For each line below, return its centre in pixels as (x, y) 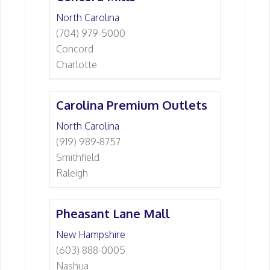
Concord (75, 49)
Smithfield (78, 157)
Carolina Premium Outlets (132, 105)
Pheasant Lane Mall (113, 213)
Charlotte (77, 64)
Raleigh (72, 173)
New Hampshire (91, 234)
